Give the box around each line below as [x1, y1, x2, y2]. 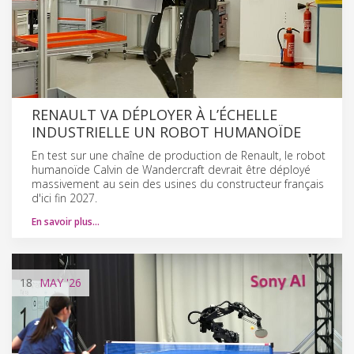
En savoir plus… [32, 214, 100, 228]
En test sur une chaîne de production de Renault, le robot [32, 147, 326, 163]
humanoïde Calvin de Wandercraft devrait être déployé [32, 161, 311, 177]
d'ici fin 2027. [32, 190, 97, 205]
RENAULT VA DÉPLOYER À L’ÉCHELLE [32, 104, 277, 124]
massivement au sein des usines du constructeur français [32, 175, 324, 191]
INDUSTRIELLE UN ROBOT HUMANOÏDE [32, 122, 301, 141]
